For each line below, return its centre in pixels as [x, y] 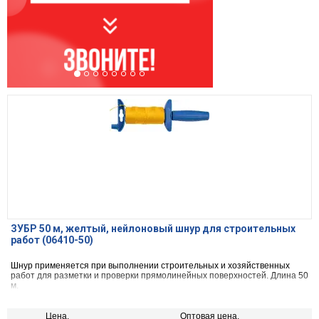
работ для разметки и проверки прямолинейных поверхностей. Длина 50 [159, 276]
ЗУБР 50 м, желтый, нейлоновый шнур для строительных [153, 229]
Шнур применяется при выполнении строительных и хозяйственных [150, 266]
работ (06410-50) [52, 240]
